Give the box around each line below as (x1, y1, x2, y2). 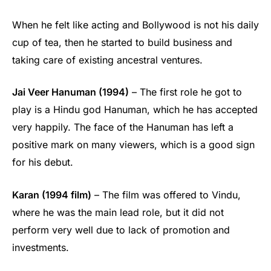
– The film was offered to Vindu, (91, 189, 241, 201)
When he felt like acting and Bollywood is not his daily (12, 18, 259, 31)
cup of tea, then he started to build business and (12, 36, 232, 48)
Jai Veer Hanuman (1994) (12, 86, 129, 99)
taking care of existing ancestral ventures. (12, 53, 203, 66)
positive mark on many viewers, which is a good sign (12, 139, 255, 151)
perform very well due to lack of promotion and (12, 224, 230, 237)
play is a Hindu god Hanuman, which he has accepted (12, 103, 258, 116)
